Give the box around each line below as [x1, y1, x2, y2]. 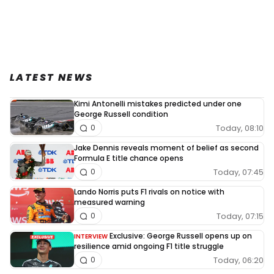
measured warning [74, 197, 145, 208]
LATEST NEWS [10, 70, 94, 85]
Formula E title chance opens [74, 153, 183, 164]
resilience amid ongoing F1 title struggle [74, 241, 224, 252]
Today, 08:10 [216, 122, 264, 134]
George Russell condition [74, 109, 168, 120]
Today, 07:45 [213, 166, 264, 178]
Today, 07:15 [217, 210, 264, 222]
